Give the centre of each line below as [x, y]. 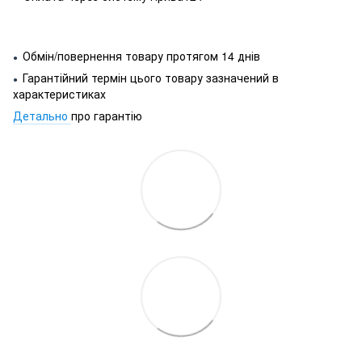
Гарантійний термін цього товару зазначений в [151, 77]
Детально [42, 115]
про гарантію [107, 115]
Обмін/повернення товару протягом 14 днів [141, 55]
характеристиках [59, 93]
